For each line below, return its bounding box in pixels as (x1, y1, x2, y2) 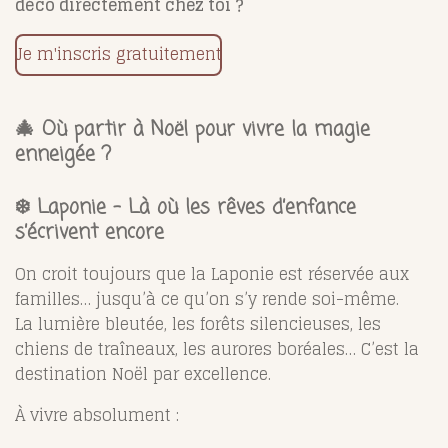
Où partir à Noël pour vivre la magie (42, 114, 370, 145)
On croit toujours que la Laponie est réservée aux (15, 259, 409, 288)
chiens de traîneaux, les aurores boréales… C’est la (15, 334, 419, 363)
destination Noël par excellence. (15, 359, 271, 388)
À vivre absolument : (15, 400, 179, 429)
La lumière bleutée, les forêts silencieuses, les (15, 309, 381, 338)
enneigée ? (15, 139, 111, 170)
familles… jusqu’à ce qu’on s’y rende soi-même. (15, 284, 399, 313)
